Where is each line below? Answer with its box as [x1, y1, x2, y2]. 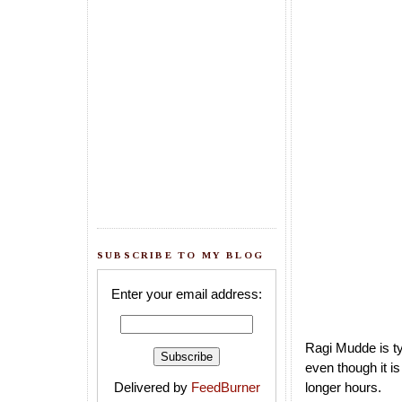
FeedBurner [190, 380, 260, 396]
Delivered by [113, 380, 191, 396]
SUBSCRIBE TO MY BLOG [97, 249, 264, 260]
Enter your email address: [111, 286, 262, 302]
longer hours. [305, 380, 381, 396]
